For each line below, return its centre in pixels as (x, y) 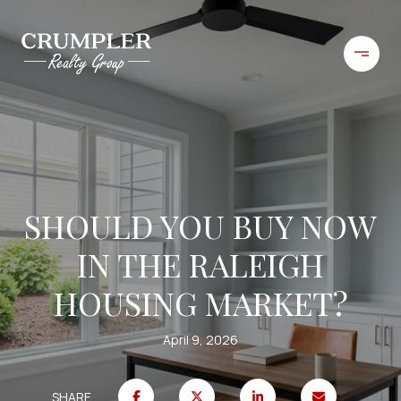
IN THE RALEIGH (200, 264)
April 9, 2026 (200, 340)
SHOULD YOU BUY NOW (200, 226)
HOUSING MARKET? (200, 303)
